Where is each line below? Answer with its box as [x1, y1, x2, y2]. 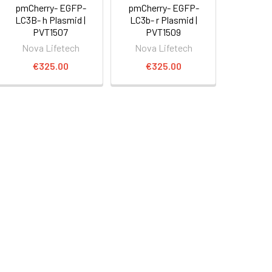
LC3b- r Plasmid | [129, 13, 197, 25]
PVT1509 [146, 25, 182, 38]
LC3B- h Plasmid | [15, 13, 86, 25]
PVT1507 [33, 25, 69, 38]
